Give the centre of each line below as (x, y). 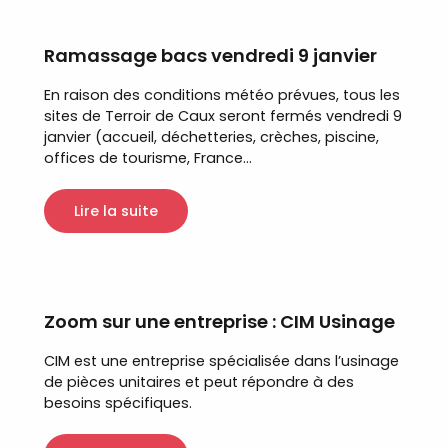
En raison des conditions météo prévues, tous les (222, 94)
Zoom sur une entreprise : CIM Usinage (219, 322)
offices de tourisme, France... (148, 157)
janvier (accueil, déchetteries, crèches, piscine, (211, 136)
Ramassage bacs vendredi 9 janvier (210, 55)
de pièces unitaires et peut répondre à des (199, 382)
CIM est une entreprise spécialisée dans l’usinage (221, 361)
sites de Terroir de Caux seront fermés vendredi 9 (223, 115)
